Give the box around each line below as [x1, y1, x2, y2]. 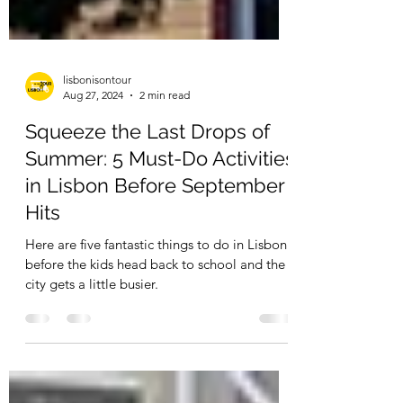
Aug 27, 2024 [63, 138, 123, 151]
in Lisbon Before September [25, 223, 284, 246]
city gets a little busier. [25, 325, 158, 342]
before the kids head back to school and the [25, 305, 285, 322]
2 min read [139, 138, 190, 151]
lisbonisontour [63, 122, 131, 136]
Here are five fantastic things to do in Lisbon [25, 285, 287, 302]
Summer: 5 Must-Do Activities [25, 196, 295, 219]
